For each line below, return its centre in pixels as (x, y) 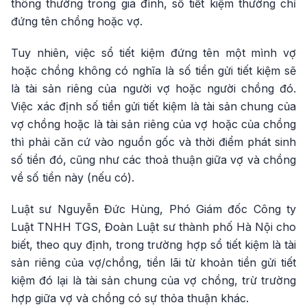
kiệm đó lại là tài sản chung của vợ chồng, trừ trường (153, 280)
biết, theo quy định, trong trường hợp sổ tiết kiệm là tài (153, 245)
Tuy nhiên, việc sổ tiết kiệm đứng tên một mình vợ (153, 53)
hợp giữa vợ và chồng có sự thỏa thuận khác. (130, 298)
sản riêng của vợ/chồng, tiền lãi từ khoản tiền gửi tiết (153, 262)
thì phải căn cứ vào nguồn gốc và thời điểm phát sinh (153, 142)
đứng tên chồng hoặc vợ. (77, 21)
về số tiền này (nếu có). (73, 177)
